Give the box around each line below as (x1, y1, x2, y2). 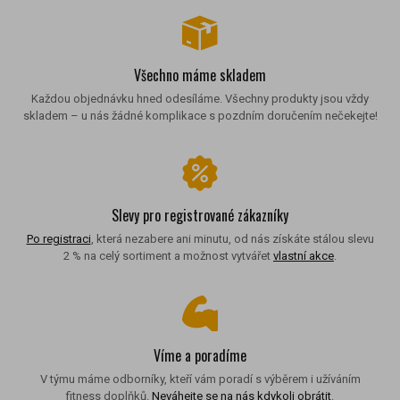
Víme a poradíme (154, 344, 246, 366)
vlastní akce (273, 248, 334, 262)
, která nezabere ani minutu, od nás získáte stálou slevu (90, 231, 374, 246)
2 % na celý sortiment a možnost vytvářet (63, 248, 273, 262)
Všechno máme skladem (134, 63, 266, 86)
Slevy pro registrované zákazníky (112, 204, 288, 226)
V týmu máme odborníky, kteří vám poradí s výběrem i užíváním (39, 371, 361, 386)
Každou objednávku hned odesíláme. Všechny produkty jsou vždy (31, 91, 369, 105)
